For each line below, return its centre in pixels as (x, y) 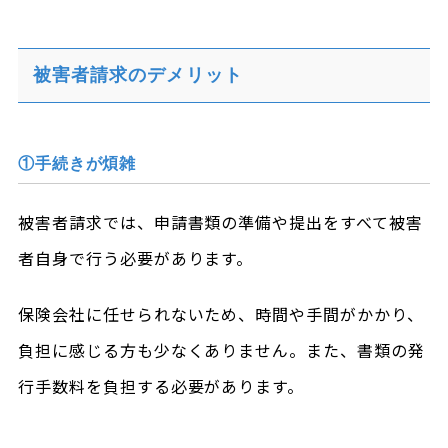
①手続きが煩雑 (77, 163)
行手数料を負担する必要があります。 (161, 386)
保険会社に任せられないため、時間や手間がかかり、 (220, 314)
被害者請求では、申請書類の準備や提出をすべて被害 (220, 222)
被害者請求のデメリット (137, 75)
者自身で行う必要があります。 (135, 258)
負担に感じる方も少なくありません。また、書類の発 (221, 350)
